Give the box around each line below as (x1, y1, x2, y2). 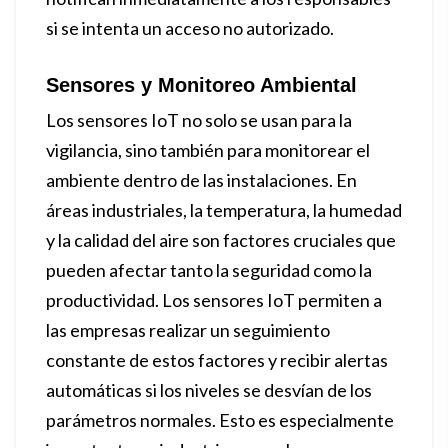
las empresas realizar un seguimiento (46, 319, 330, 341)
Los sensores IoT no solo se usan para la (46, 109, 352, 131)
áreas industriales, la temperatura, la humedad (46, 199, 402, 221)
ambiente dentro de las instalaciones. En (46, 169, 357, 191)
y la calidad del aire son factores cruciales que (46, 229, 396, 251)
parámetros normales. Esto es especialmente (46, 409, 394, 431)
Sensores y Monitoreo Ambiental (46, 74, 357, 96)
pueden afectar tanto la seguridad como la (46, 259, 372, 281)
